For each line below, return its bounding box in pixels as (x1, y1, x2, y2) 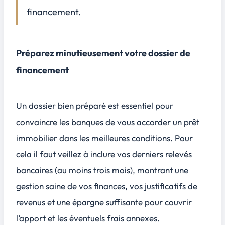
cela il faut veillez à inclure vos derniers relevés (16, 148, 192, 159)
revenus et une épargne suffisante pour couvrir (16, 196, 192, 207)
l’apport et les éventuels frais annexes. (16, 212, 166, 223)
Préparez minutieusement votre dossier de (16, 47, 190, 59)
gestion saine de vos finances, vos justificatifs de (16, 180, 197, 191)
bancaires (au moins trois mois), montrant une (16, 164, 188, 175)
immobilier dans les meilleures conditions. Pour (16, 132, 193, 143)
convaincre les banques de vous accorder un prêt (16, 116, 199, 127)
